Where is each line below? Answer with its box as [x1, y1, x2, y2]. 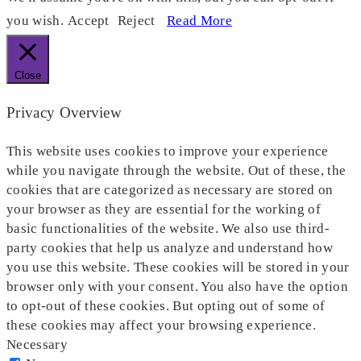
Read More [167, 13, 232, 29]
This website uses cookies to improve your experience [6, 143, 329, 159]
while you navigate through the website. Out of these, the [6, 162, 346, 178]
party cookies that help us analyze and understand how [6, 239, 333, 255]
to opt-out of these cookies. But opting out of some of [6, 297, 326, 313]
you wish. [6, 13, 64, 29]
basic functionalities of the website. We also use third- [6, 220, 330, 236]
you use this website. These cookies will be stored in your [6, 259, 350, 275]
